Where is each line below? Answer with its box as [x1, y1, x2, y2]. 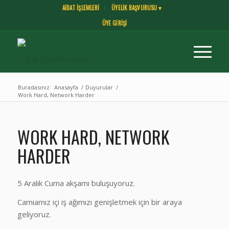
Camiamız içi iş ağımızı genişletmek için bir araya [17, 196, 182, 207]
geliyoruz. [17, 209, 51, 219]
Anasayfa [54, 83, 78, 91]
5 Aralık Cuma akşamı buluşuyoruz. [17, 177, 135, 188]
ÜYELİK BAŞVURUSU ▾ [111, 4, 162, 12]
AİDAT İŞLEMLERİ [62, 4, 100, 12]
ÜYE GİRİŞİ [102, 19, 127, 27]
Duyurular [85, 83, 113, 91]
